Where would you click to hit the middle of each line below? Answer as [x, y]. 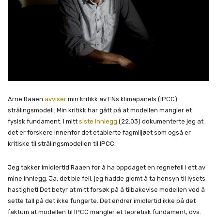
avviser [55, 99]
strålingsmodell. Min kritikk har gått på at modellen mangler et [100, 110]
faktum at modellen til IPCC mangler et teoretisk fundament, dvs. [104, 212]
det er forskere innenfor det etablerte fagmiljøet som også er [99, 133]
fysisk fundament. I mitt [43, 122]
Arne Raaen [26, 99]
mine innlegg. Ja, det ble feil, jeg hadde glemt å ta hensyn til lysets [107, 179]
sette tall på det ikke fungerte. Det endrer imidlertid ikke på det [102, 201]
